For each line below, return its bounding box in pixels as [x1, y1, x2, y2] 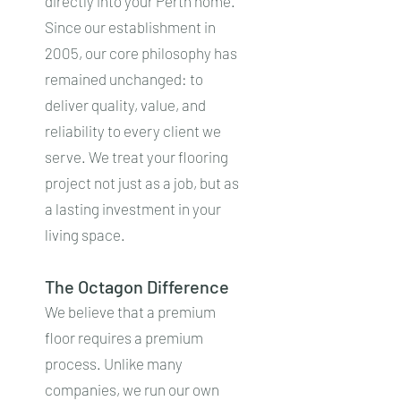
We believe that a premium [45, 303, 216, 320]
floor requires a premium [45, 328, 203, 346]
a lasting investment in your [45, 200, 221, 218]
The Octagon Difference [45, 276, 229, 297]
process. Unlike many [45, 354, 183, 372]
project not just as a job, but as [45, 174, 239, 192]
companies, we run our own [45, 380, 219, 398]
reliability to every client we [45, 122, 221, 140]
